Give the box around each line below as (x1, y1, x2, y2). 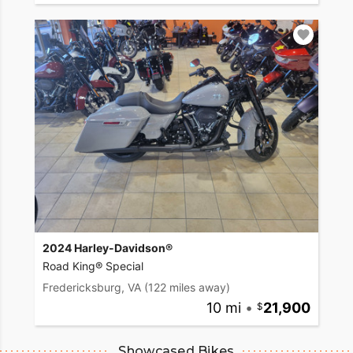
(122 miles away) (144, 280, 230, 294)
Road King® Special (43, 258, 143, 273)
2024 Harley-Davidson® (43, 240, 173, 255)
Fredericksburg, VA (43, 280, 141, 294)
